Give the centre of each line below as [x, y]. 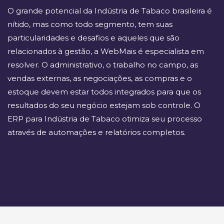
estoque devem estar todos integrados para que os [104, 91]
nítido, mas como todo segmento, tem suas [90, 24]
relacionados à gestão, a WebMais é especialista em [106, 51]
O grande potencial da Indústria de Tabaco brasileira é [110, 10]
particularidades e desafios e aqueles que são [93, 37]
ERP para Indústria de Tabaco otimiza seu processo [105, 118]
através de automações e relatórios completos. [96, 132]
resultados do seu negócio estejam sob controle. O [104, 105]
